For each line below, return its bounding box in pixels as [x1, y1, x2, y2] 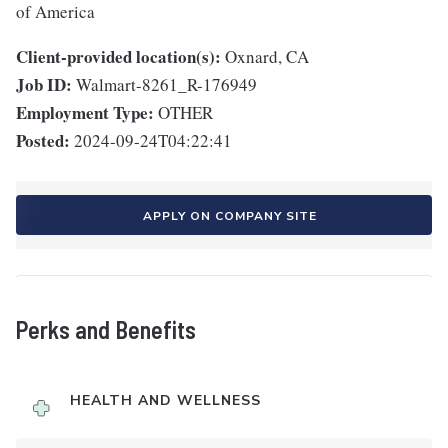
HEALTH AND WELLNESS [70, 391, 261, 411]
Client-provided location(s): [16, 44, 221, 70]
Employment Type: [16, 100, 154, 126]
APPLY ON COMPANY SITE [143, 208, 317, 225]
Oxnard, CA [225, 45, 309, 69]
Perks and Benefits [16, 315, 196, 345]
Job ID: [16, 72, 72, 98]
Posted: [16, 128, 70, 154]
